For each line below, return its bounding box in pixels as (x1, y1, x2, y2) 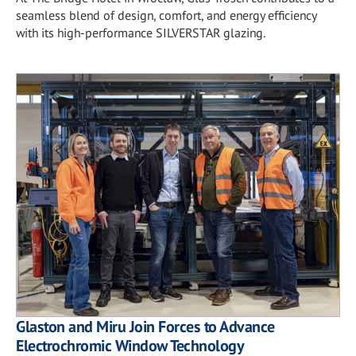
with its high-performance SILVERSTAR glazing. (16, 25, 265, 41)
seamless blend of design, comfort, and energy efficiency (16, 7, 316, 23)
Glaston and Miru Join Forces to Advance (16, 315, 275, 337)
